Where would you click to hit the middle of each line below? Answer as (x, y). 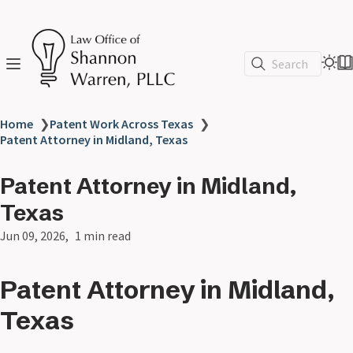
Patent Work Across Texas (121, 124)
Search (290, 63)
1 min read (103, 236)
